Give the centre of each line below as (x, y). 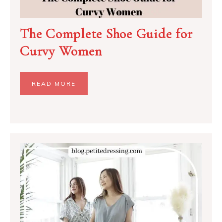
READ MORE (54, 83)
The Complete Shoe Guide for (106, 33)
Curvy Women (61, 51)
